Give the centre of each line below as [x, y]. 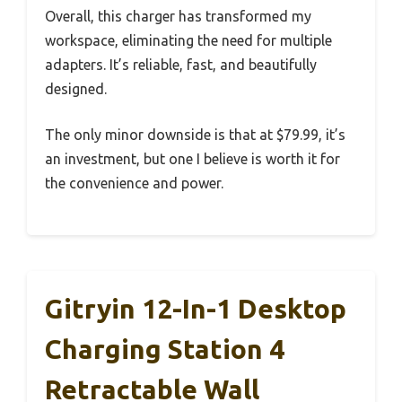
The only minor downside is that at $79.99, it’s [195, 134]
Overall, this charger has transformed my [178, 16]
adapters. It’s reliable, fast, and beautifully [181, 64]
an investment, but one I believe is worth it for [192, 158]
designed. [76, 88]
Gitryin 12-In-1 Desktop [196, 308]
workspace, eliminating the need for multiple [188, 40]
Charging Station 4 [165, 349]
